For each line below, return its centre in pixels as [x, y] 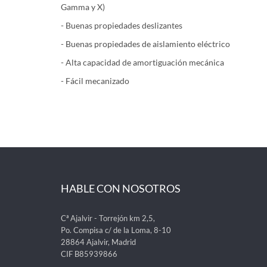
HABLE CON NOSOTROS [121, 188]
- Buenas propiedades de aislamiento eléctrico [145, 44]
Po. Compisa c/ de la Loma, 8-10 [116, 230]
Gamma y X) [83, 7]
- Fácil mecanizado [95, 81]
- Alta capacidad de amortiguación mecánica [142, 62]
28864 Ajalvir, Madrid [98, 242]
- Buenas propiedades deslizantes [122, 25]
